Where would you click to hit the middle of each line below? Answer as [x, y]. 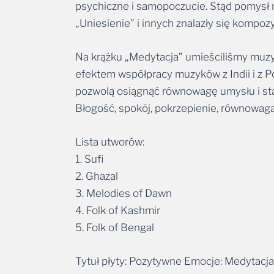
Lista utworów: [110, 122]
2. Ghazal [97, 156]
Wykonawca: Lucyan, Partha [142, 258]
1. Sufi [89, 139]
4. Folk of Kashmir [118, 191]
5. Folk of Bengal [115, 208]
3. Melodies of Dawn [124, 173]
